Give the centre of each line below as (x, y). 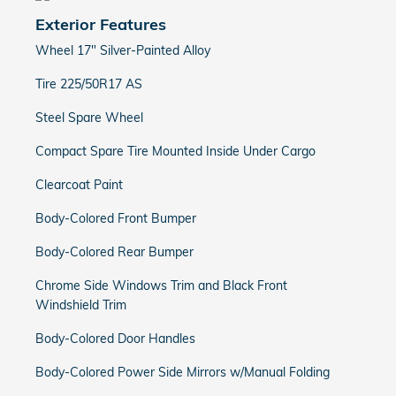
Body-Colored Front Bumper (116, 218)
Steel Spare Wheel (89, 118)
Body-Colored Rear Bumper (114, 252)
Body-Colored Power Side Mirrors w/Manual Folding (183, 372)
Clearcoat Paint (79, 185)
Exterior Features (101, 24)
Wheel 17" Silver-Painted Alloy (123, 50)
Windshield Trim (81, 305)
